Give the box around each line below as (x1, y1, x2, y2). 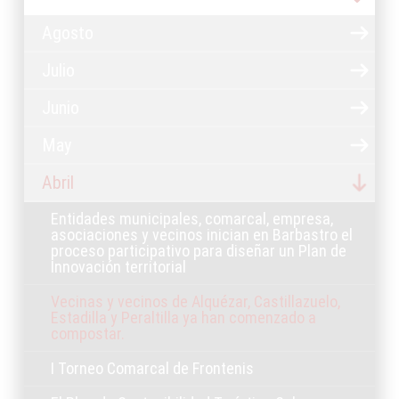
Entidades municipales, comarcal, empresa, (51, 209, 333, 228)
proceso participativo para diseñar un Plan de (51, 241, 346, 260)
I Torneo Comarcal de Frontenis (51, 359, 254, 378)
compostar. (51, 324, 125, 343)
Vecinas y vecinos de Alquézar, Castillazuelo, (51, 292, 340, 311)
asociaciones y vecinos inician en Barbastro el (51, 225, 353, 244)
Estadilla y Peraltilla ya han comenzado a (51, 308, 316, 327)
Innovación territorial (51, 257, 186, 276)
